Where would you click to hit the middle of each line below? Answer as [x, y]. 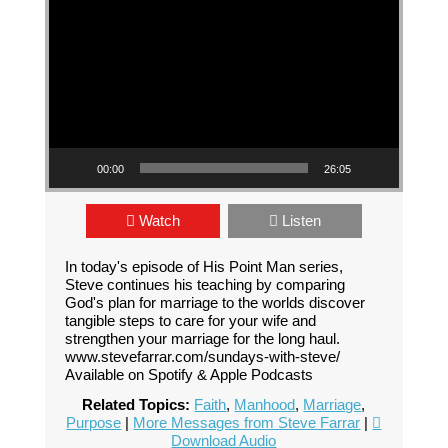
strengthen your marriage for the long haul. [202, 339]
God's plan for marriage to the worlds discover [214, 303]
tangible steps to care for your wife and [190, 321]
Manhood [265, 405]
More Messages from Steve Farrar [247, 423]
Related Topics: [136, 405]
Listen [301, 221]
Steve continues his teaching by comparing [204, 285]
